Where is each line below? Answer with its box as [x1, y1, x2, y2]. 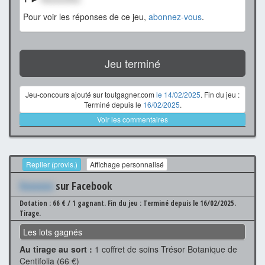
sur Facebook [53, 179, 112, 193]
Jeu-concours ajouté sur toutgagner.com [25, 89, 156, 99]
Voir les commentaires [97, 114, 168, 124]
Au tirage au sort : [20, 243, 92, 256]
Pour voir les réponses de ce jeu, [23, 10, 148, 22]
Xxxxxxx [20, 179, 53, 193]
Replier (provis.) [26, 159, 77, 170]
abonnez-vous [148, 10, 202, 22]
